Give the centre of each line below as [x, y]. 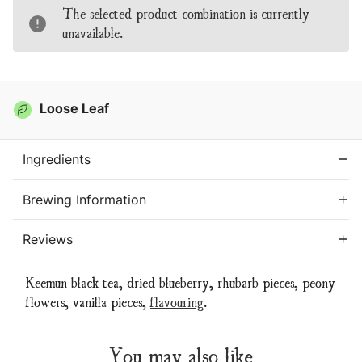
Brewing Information [84, 200]
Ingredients [57, 160]
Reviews [48, 240]
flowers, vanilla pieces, [86, 301]
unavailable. [93, 32]
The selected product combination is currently [186, 13]
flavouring [177, 301]
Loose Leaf [74, 109]
